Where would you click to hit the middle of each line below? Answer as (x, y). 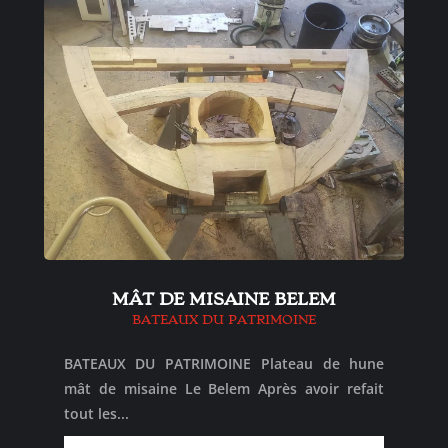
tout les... (96, 413)
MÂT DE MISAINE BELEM (223, 298)
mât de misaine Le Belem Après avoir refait (224, 388)
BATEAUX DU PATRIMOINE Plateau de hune (224, 363)
